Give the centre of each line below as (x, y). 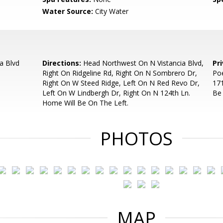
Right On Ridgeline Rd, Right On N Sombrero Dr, (120, 73)
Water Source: (68, 11)
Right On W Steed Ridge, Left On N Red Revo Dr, (121, 83)
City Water (111, 11)
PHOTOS (136, 139)
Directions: (62, 63)
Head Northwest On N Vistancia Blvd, (143, 63)
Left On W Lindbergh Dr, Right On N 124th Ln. (116, 93)
